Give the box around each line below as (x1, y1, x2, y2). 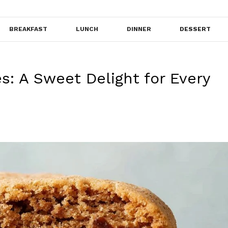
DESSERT (180, 25, 211, 33)
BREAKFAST (9, 25, 47, 33)
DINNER (127, 25, 151, 33)
